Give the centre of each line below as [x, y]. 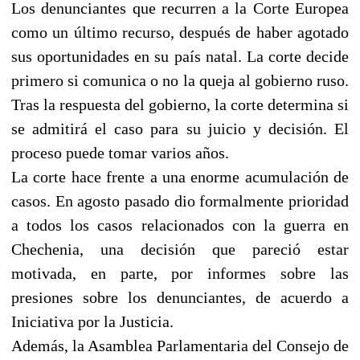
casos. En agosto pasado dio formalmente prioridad [180, 200]
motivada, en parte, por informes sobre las [180, 273]
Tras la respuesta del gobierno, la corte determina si [180, 104]
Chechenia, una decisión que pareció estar [180, 249]
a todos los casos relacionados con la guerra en [180, 225]
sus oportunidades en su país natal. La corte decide [180, 56]
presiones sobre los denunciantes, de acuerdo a [180, 297]
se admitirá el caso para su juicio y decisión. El [180, 128]
